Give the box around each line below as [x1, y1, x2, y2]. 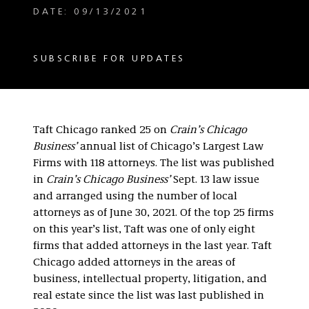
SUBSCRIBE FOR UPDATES [33, 54, 186, 63]
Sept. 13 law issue [173, 175, 259, 186]
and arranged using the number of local [33, 191, 237, 202]
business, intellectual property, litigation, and [33, 274, 267, 285]
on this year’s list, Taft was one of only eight [33, 224, 255, 235]
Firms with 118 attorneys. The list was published [33, 158, 275, 169]
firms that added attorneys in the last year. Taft [33, 241, 272, 252]
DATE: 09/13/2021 [33, 7, 148, 17]
